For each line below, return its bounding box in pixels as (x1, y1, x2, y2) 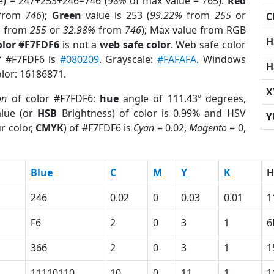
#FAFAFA (157, 53, 197, 66)
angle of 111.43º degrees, (119, 92, 246, 105)
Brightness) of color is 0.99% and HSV (57, 106, 246, 120)
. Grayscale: (98, 53, 158, 66)
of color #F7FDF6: (7, 92, 100, 105)
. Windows (196, 53, 246, 66)
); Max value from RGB (141, 23, 246, 37)
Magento (189, 121, 228, 135)
